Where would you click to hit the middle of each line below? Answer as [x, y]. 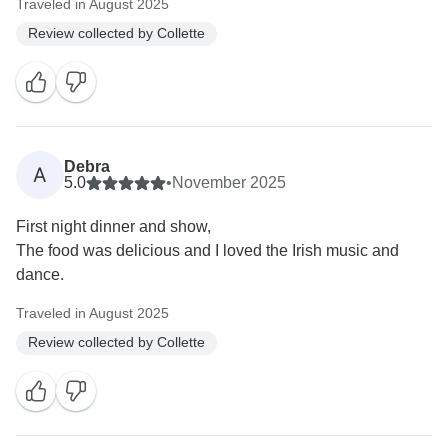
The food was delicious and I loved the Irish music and [207, 250]
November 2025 [229, 182]
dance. [40, 274]
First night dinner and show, [113, 226]
